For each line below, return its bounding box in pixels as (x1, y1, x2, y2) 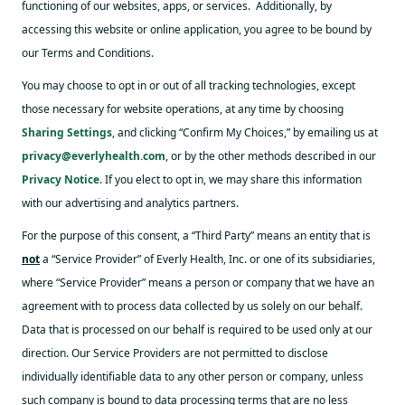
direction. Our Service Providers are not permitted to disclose (22, 345, 328, 361)
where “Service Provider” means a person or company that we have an (22, 275, 374, 290)
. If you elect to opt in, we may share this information (99, 172, 362, 187)
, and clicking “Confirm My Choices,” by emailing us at (112, 125, 378, 140)
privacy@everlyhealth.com (22, 148, 165, 164)
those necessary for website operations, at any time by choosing (22, 101, 344, 117)
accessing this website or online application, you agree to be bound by (22, 22, 372, 37)
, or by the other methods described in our (165, 148, 376, 164)
